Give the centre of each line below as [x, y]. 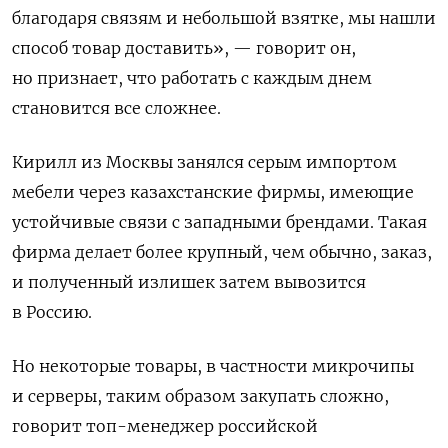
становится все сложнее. [116, 107]
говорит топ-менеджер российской [165, 425]
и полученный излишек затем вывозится [189, 281]
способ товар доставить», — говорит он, [184, 47]
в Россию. [52, 311]
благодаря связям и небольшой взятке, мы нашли [224, 17]
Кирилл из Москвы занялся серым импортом [204, 161]
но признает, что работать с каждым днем [192, 77]
